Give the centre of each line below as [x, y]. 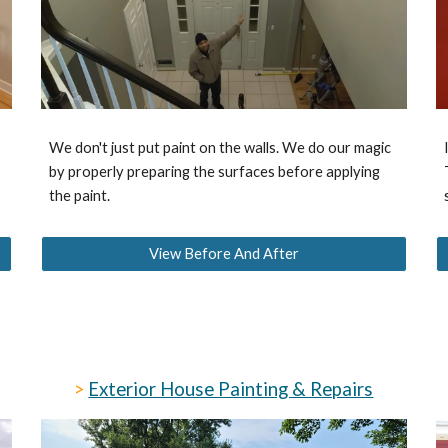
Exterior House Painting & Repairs [231, 389]
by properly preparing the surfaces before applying [215, 172]
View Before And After [223, 254]
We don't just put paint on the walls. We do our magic [220, 148]
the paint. [80, 196]
